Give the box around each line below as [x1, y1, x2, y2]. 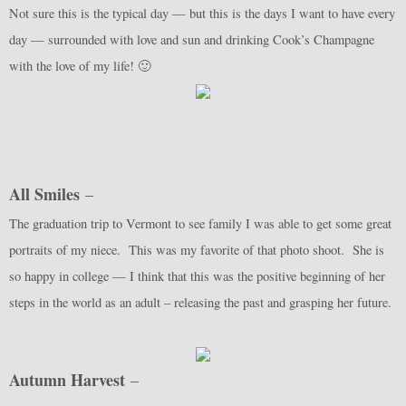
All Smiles [9, 182, 85, 207]
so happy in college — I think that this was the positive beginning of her [9, 267, 385, 285]
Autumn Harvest [9, 368, 125, 392]
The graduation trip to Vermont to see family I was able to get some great [9, 215, 391, 233]
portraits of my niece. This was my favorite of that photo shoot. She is [9, 241, 384, 259]
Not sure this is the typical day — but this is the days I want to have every [9, 5, 395, 23]
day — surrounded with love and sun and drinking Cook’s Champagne [9, 31, 374, 49]
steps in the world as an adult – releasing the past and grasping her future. [9, 294, 391, 312]
